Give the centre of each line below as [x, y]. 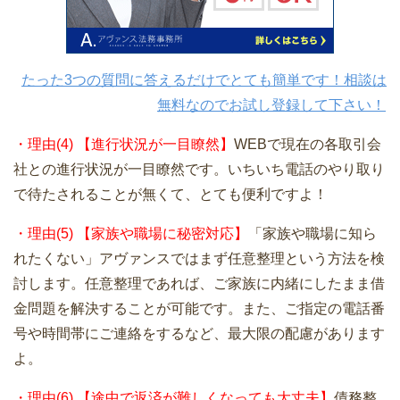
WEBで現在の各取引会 [308, 145]
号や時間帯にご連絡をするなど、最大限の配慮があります [199, 334]
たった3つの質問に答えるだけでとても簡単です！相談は [204, 80]
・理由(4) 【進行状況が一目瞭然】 [124, 145]
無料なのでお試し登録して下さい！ [271, 105]
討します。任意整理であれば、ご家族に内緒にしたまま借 [199, 284]
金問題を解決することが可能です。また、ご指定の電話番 [199, 309]
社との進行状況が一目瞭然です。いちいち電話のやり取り [199, 170]
